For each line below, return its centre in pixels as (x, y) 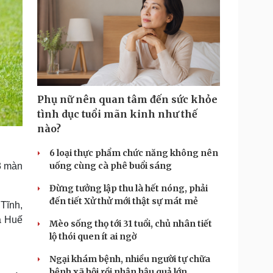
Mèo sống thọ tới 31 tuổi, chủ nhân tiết (131, 224)
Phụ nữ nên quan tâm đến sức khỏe (127, 99)
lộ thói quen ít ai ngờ (93, 236)
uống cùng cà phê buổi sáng (111, 166)
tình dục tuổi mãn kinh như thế (117, 114)
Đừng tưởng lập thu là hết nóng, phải (129, 188)
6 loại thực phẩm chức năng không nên (134, 153)
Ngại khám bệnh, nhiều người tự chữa (130, 259)
